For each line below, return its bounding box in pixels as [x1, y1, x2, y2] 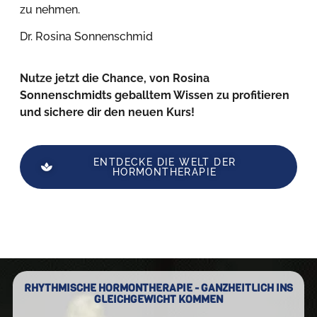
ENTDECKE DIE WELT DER [93, 156, 236, 168]
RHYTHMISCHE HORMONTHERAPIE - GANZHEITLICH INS [24, 281, 293, 296]
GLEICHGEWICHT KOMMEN [94, 292, 223, 307]
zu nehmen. [20, 2, 80, 16]
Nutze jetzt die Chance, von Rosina [20, 71, 209, 85]
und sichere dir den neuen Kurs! [20, 105, 195, 119]
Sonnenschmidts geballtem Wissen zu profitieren [20, 88, 289, 102]
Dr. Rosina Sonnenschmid [20, 30, 153, 44]
